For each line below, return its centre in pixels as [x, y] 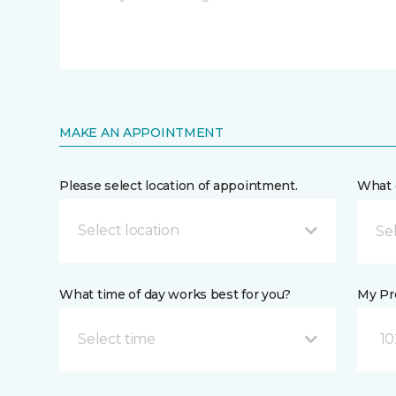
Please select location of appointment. [179, 186]
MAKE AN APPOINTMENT [141, 133]
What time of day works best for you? [175, 294]
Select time [117, 339]
